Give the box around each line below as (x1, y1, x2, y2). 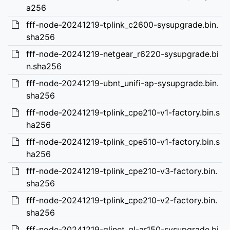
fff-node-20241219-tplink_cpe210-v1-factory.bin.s (26, 107, 220, 118)
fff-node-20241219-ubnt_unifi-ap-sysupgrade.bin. (26, 78, 219, 88)
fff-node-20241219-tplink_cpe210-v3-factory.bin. (26, 166, 217, 176)
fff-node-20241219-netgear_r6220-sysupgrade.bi (26, 49, 219, 59)
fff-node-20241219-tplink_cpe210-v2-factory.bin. (26, 195, 217, 205)
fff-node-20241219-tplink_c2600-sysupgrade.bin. (26, 20, 218, 30)
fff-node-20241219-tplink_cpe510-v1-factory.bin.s (26, 137, 220, 147)
